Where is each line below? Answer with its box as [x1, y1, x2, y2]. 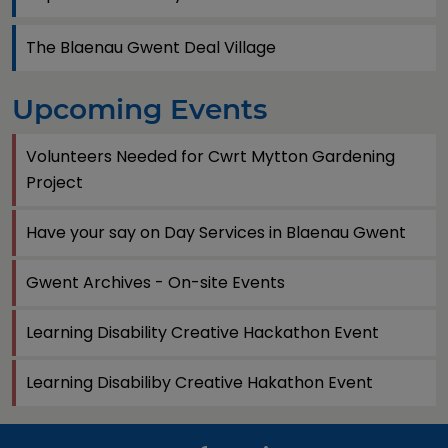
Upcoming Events [12, 92, 267, 126]
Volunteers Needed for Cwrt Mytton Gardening [26, 145, 395, 168]
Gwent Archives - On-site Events [26, 271, 285, 294]
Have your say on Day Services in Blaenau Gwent [26, 221, 406, 244]
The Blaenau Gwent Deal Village [26, 36, 276, 59]
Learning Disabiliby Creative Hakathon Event [26, 371, 373, 394]
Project [26, 171, 83, 194]
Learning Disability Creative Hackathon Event [26, 321, 379, 344]
